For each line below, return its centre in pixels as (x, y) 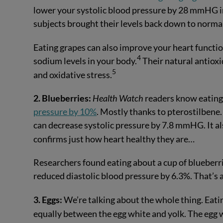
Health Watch (118, 98)
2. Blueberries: (62, 98)
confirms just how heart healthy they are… (114, 139)
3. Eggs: (49, 199)
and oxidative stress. (73, 74)
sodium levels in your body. (85, 60)
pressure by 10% (65, 112)
